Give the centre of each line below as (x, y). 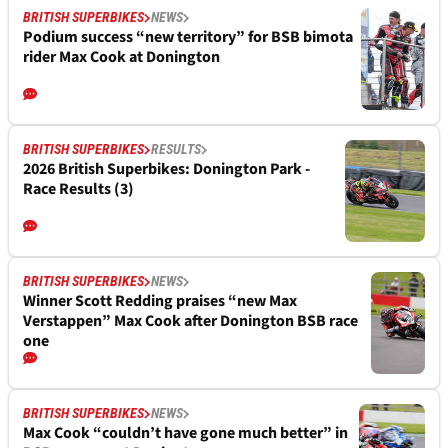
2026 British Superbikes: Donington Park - (166, 169)
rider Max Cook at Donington (121, 57)
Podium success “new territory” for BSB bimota (188, 37)
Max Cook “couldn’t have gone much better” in (185, 433)
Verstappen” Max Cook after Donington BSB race (190, 321)
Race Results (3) (78, 189)
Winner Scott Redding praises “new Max (160, 301)
